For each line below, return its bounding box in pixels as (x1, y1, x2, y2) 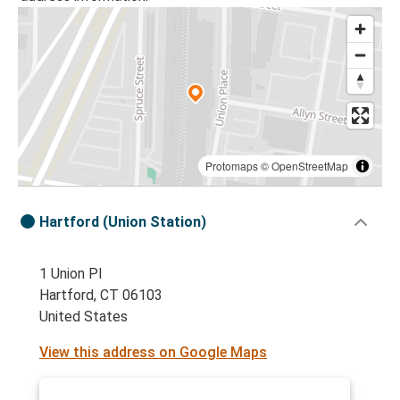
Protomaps (205, 158, 258, 174)
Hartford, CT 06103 (39, 287, 162, 304)
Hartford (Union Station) (39, 213, 206, 231)
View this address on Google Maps (39, 344, 267, 362)
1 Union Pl (39, 265, 102, 283)
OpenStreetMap (271, 158, 348, 174)
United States (39, 308, 128, 326)
